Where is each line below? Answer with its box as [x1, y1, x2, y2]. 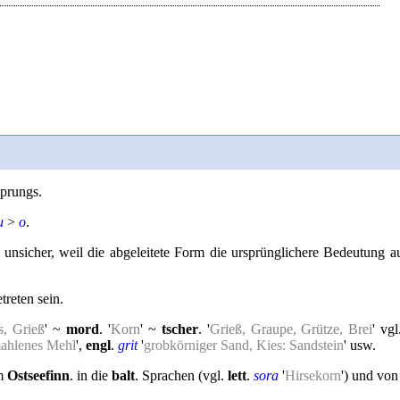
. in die [70, 368, 112, 383]
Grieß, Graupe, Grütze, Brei [209, 321, 373, 337]
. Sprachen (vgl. [135, 368, 228, 383]
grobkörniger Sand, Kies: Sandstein [144, 337, 344, 353]
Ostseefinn [7, 368, 70, 383]
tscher [161, 321, 198, 337]
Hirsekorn [285, 368, 341, 383]
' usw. [344, 337, 376, 353]
